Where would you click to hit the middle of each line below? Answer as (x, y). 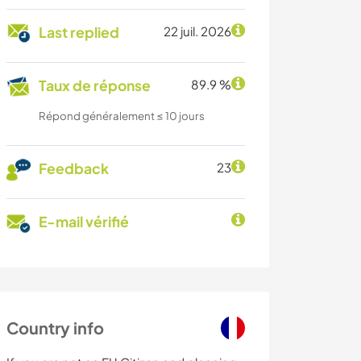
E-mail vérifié (84, 222)
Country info (55, 328)
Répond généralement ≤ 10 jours (122, 116)
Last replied (79, 33)
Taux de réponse (95, 86)
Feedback (74, 169)
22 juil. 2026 (197, 31)
